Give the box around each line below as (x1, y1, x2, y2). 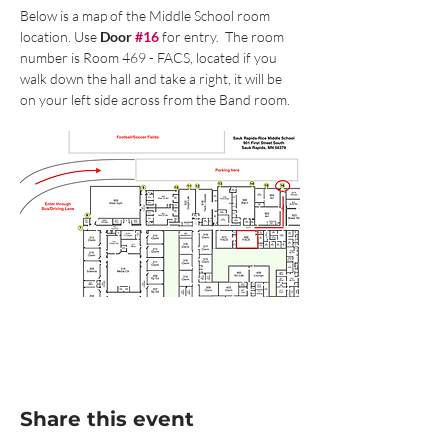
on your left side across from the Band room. (20, 90, 290, 108)
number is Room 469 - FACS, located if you (20, 48, 280, 66)
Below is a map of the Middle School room (20, 6, 273, 24)
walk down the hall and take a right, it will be (20, 69, 285, 87)
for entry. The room (159, 27, 287, 45)
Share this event (20, 407, 194, 432)
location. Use (20, 27, 100, 45)
